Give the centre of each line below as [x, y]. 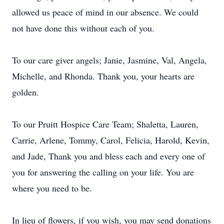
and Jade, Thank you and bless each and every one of [108, 156]
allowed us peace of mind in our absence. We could [105, 12]
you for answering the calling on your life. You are [103, 172]
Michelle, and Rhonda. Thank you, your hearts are [103, 76]
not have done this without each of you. [83, 28]
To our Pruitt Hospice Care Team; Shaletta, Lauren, [105, 124]
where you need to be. [52, 188]
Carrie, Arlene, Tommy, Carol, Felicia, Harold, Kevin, [111, 140]
